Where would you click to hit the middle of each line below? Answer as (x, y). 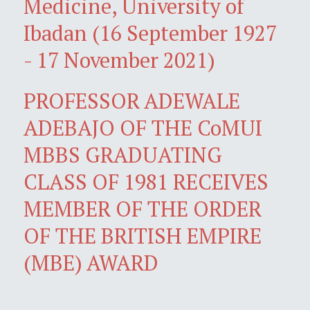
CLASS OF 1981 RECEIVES (146, 181)
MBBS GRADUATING (123, 154)
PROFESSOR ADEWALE (132, 100)
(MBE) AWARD (91, 262)
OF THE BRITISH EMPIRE (143, 235)
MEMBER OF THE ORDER (143, 208)
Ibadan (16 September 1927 (150, 33)
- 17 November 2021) (119, 60)
